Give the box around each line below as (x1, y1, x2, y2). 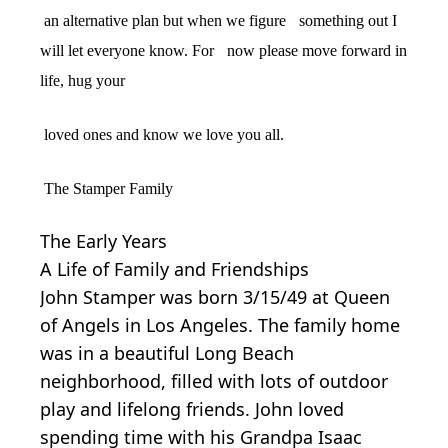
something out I (295, 11, 397, 29)
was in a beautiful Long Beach (40, 340, 294, 365)
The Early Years (40, 228, 167, 253)
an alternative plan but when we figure (40, 11, 290, 29)
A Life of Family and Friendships (40, 256, 309, 281)
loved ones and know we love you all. (40, 125, 288, 143)
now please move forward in (223, 41, 407, 59)
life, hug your (40, 71, 129, 89)
